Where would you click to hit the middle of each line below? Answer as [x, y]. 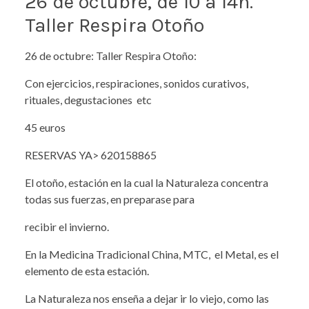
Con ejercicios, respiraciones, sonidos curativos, [137, 83]
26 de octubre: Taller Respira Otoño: [112, 55]
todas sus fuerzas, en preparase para [110, 199]
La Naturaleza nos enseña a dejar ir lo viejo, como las [147, 298]
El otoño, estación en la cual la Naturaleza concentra [147, 182]
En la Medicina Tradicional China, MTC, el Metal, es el [152, 254]
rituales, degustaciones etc [88, 99]
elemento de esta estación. [87, 270]
